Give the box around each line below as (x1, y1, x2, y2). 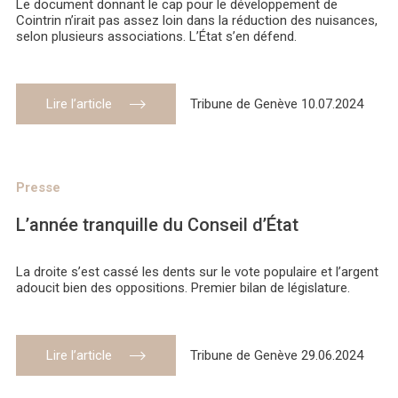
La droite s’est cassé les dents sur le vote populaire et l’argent (16, 264, 378, 281)
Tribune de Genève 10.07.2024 (190, 96, 363, 113)
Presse (16, 179, 60, 196)
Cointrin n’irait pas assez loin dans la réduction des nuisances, (16, 12, 378, 29)
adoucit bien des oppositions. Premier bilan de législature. (16, 280, 350, 297)
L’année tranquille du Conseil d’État (16, 214, 298, 236)
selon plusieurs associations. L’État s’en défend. (16, 28, 297, 45)
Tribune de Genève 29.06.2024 (190, 347, 363, 364)
